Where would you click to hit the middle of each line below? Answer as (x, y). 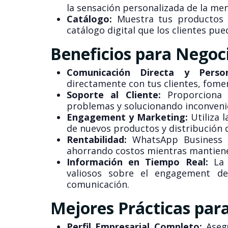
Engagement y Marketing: (127, 117)
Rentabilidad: (96, 140)
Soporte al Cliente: (113, 95)
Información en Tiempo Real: (137, 162)
